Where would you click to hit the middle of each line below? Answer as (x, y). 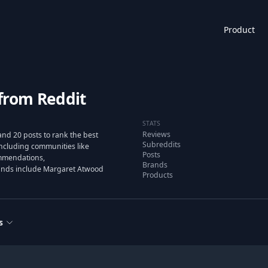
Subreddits (162, 144)
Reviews (156, 134)
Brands (155, 165)
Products (158, 175)
